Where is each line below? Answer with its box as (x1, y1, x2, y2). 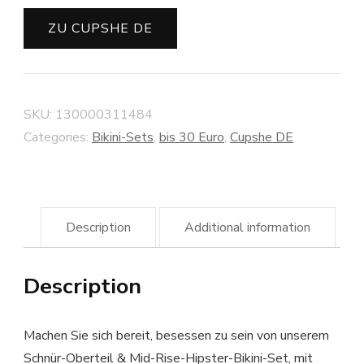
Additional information (184, 219, 311, 237)
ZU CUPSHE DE (48, 19, 153, 38)
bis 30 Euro (159, 128, 224, 147)
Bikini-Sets (92, 128, 154, 147)
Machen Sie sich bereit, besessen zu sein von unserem (24, 327, 329, 345)
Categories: (24, 128, 92, 147)
